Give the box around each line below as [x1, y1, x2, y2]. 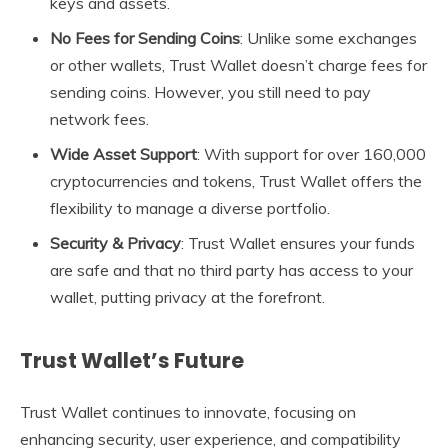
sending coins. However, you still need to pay [50, 82, 371, 103]
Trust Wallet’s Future [20, 346, 244, 376]
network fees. [50, 109, 149, 130]
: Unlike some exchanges [240, 28, 417, 49]
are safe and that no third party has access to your [50, 260, 413, 281]
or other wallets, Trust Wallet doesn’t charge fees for [50, 55, 427, 76]
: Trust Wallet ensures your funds [181, 233, 415, 254]
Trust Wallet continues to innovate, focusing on [20, 402, 356, 423]
